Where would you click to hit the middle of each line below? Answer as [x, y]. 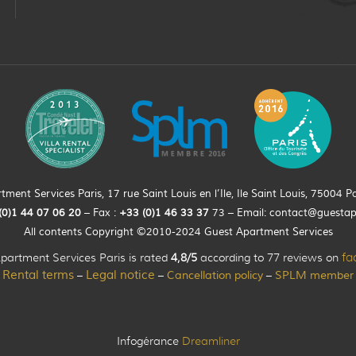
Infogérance [149, 341]
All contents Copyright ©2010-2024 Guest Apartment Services [178, 232]
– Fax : [100, 213]
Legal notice [120, 275]
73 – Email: [241, 213]
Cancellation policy [215, 276]
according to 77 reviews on [269, 257]
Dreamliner [211, 341]
